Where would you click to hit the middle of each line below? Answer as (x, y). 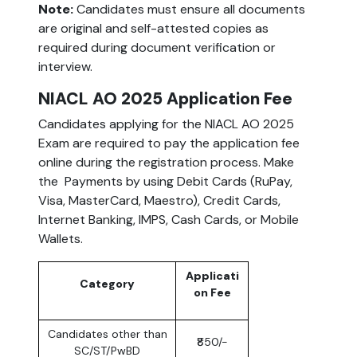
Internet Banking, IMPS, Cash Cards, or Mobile (169, 220)
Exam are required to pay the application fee (169, 143)
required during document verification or (157, 48)
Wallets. (61, 239)
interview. (65, 67)
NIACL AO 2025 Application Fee (165, 99)
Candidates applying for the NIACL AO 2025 (166, 124)
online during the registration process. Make (166, 163)
